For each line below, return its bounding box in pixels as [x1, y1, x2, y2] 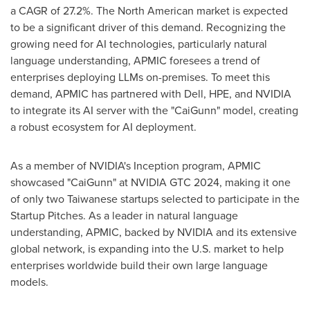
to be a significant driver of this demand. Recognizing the [10, 19, 286, 35]
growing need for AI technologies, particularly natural [10, 36, 267, 52]
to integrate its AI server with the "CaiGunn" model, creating [10, 102, 298, 118]
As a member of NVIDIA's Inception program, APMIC [10, 158, 261, 174]
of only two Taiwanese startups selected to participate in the [10, 191, 300, 207]
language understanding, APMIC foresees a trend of [10, 53, 260, 69]
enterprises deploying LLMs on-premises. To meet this [10, 69, 270, 85]
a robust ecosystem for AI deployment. [10, 119, 197, 135]
